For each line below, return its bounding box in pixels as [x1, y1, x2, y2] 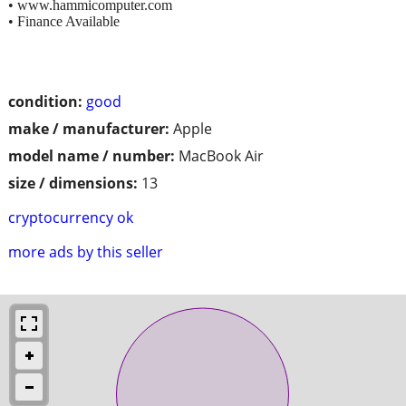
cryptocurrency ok [8, 207, 133, 227]
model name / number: [8, 145, 175, 166]
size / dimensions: [8, 172, 138, 193]
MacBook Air [179, 145, 264, 166]
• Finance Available [8, 13, 120, 29]
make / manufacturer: [8, 118, 169, 139]
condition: [8, 91, 82, 111]
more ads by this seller [8, 241, 163, 262]
